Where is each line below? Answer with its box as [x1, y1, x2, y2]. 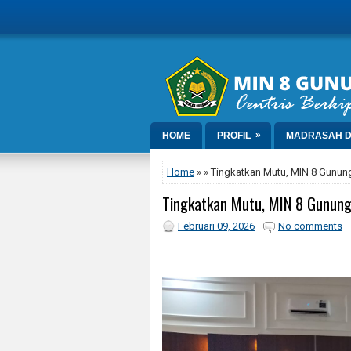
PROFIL [217, 130, 251, 141]
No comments [278, 220, 342, 232]
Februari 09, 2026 [178, 220, 255, 232]
